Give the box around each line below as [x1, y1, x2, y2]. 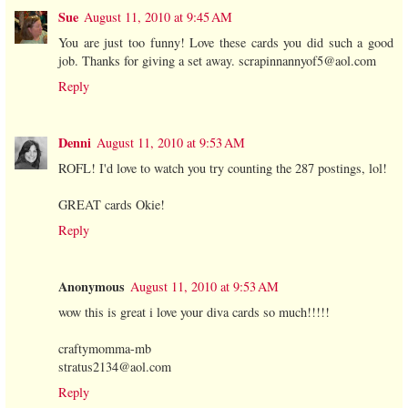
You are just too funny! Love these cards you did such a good [58, 33, 393, 51]
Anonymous [58, 276, 125, 296]
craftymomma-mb [58, 339, 151, 357]
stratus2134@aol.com [58, 357, 171, 375]
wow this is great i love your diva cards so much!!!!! [58, 302, 330, 321]
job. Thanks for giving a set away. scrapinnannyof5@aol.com [58, 51, 376, 69]
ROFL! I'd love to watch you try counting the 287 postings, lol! [58, 158, 387, 177]
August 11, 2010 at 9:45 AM [84, 7, 232, 25]
